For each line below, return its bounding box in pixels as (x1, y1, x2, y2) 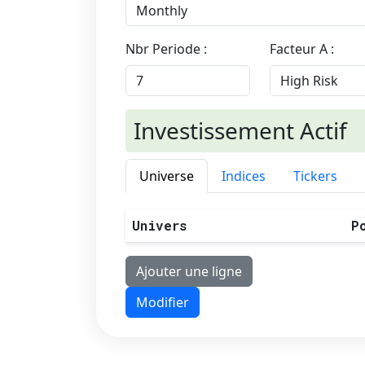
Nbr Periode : (125, 40, 207, 58)
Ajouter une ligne (136, 262, 242, 280)
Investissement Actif (134, 115, 347, 146)
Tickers (293, 167, 337, 185)
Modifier (136, 293, 189, 311)
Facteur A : (269, 40, 334, 58)
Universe (139, 167, 194, 185)
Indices (222, 167, 266, 185)
